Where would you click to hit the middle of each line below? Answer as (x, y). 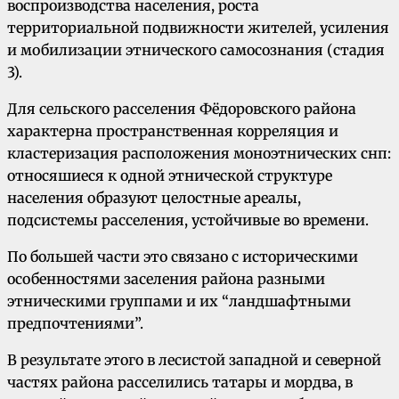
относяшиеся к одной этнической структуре (170, 176)
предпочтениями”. (75, 324)
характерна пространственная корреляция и (173, 131)
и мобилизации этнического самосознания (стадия (196, 50)
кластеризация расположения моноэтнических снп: (199, 154)
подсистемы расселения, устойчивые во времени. (188, 220)
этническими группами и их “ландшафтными (179, 301)
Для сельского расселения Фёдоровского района (182, 109)
